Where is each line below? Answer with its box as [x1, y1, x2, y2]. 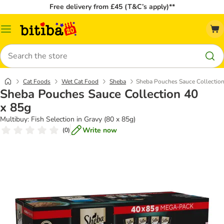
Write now [82, 125, 117, 135]
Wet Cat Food [61, 77, 98, 85]
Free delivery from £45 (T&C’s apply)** [49, 2, 175, 11]
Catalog [5, 27, 30, 37]
